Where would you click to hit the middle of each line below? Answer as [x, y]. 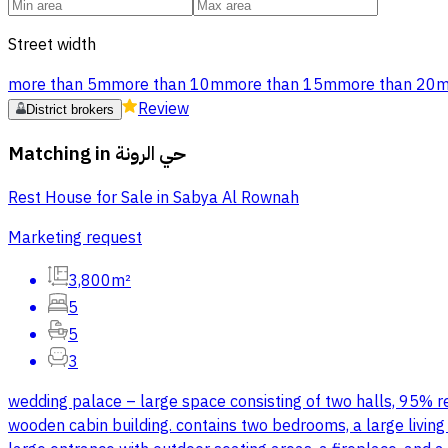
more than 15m [280, 85]
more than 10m [167, 85]
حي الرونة [150, 153]
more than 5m [59, 85]
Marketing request [75, 238]
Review [163, 109]
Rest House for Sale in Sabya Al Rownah [153, 198]
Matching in [59, 153]
